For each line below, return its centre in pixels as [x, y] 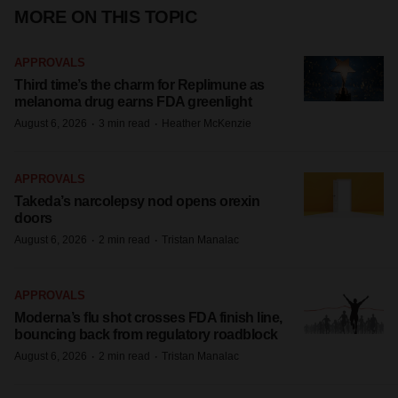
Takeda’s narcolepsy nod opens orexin [137, 201]
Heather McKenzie [207, 123]
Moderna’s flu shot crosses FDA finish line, [148, 318]
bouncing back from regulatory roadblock [146, 334]
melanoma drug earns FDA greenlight [133, 102]
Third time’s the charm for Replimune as [139, 85]
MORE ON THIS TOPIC [105, 17]
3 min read [124, 123]
